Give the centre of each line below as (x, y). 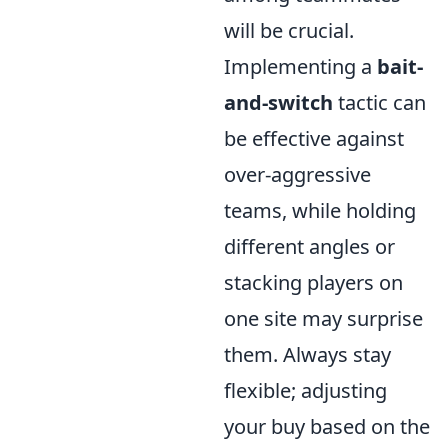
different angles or (309, 247)
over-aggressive (297, 175)
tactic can (379, 103)
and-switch (278, 103)
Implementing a (300, 67)
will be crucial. (289, 31)
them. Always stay (307, 355)
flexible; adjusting (305, 391)
